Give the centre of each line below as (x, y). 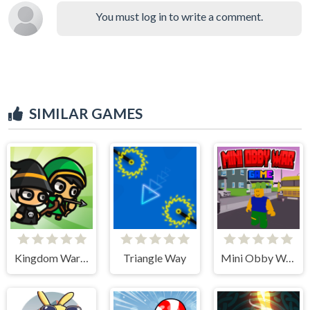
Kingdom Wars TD (84, 257)
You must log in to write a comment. (179, 16)
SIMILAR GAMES (86, 113)
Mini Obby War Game (290, 257)
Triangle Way (155, 257)
